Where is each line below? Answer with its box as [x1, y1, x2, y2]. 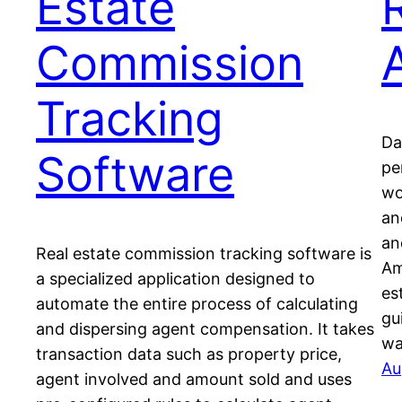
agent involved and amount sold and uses [36, 370, 352, 389]
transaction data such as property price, [36, 345, 342, 364]
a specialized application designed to [36, 269, 315, 289]
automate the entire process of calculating [36, 294, 358, 314]
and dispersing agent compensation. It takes [36, 319, 374, 339]
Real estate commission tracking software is [36, 244, 371, 264]
